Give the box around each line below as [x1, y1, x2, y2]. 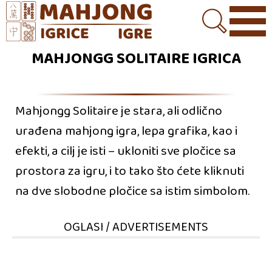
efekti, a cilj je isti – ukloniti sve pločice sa [15, 140, 236, 163]
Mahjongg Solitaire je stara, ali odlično [15, 100, 222, 123]
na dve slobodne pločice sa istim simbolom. [15, 180, 250, 203]
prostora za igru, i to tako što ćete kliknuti [15, 160, 244, 183]
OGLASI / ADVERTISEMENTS [64, 217, 208, 238]
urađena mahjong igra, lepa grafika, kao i [15, 120, 237, 143]
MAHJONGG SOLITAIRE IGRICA [31, 45, 241, 73]
